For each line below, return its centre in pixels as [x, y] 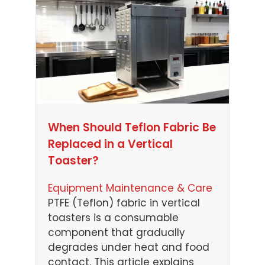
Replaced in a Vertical [110, 144]
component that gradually [117, 233]
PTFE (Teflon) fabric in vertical [124, 203]
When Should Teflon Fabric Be [132, 128]
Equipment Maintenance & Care [130, 188]
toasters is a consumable [113, 218]
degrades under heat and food [129, 248]
